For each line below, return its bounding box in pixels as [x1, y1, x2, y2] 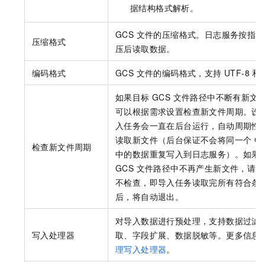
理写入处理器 [115, 243, 167, 256]
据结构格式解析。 [130, 2, 199, 14]
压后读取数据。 [115, 43, 175, 55]
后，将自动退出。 [115, 190, 184, 203]
